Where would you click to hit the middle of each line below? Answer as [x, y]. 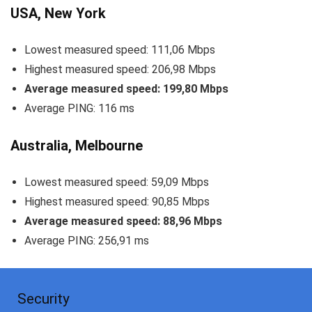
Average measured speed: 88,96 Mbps [123, 221]
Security [44, 299]
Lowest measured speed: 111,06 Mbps [120, 50]
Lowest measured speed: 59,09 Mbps [117, 182]
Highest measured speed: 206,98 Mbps [120, 70]
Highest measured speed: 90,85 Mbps [117, 202]
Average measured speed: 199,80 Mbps [126, 89]
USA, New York [58, 14]
